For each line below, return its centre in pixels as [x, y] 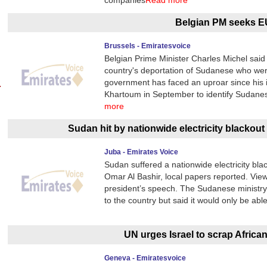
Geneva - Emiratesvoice [145, 258]
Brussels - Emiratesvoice [148, 46]
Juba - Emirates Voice [142, 152]
